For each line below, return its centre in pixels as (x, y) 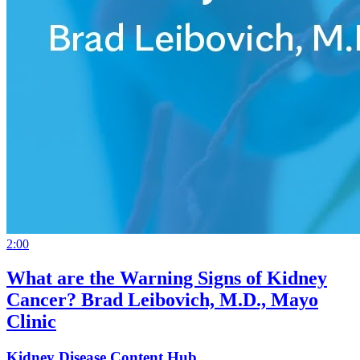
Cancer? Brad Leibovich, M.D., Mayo (162, 299)
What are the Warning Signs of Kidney (167, 278)
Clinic (31, 321)
